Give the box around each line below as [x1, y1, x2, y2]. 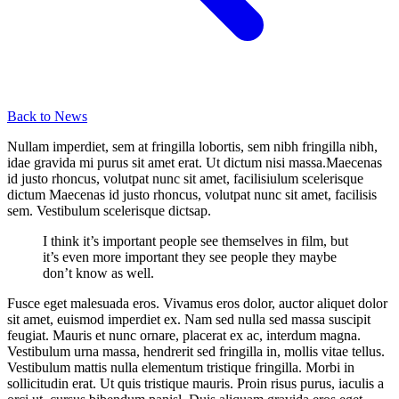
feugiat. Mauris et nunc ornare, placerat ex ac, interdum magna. [7, 327, 361, 343]
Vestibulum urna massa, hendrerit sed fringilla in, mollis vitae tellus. [7, 343, 385, 359]
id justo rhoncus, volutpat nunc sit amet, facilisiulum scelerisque [7, 170, 363, 186]
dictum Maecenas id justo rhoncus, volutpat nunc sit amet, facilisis [7, 186, 377, 202]
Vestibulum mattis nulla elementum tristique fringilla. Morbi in [7, 359, 354, 375]
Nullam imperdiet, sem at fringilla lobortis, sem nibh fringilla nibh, [7, 138, 378, 154]
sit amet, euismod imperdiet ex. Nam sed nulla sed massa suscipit [7, 311, 370, 327]
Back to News [7, 108, 87, 124]
